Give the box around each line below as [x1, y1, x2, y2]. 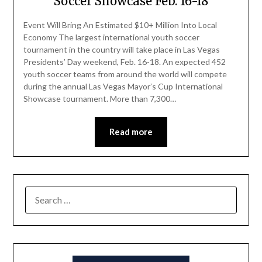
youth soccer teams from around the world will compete [23, 69, 227, 80]
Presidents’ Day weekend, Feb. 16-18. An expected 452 [23, 57, 226, 67]
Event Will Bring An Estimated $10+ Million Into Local [23, 20, 217, 30]
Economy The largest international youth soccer [23, 32, 199, 43]
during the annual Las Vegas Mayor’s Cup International [23, 81, 223, 92]
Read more [109, 126, 153, 137]
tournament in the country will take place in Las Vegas [23, 44, 220, 55]
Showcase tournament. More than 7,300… [23, 94, 176, 104]
